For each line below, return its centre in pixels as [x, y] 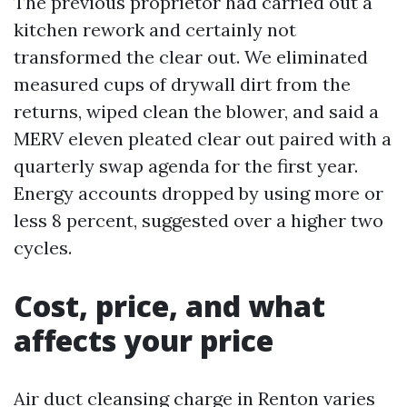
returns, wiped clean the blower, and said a [196, 111]
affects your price [144, 340]
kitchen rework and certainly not [155, 30]
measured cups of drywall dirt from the [182, 84]
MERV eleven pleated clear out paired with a [203, 139]
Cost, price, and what [169, 306]
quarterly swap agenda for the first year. [186, 166]
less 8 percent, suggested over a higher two [199, 220]
